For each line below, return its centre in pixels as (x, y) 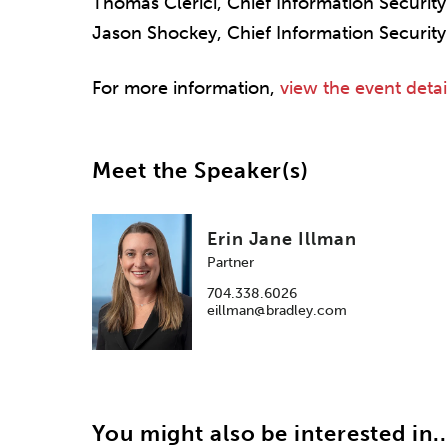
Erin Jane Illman (282, 238)
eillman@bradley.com (277, 310)
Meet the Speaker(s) (201, 171)
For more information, (186, 88)
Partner (230, 262)
